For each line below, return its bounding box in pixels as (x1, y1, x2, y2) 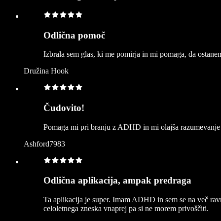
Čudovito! (43, 102, 84, 113)
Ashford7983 (24, 139, 65, 148)
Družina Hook (24, 67, 69, 75)
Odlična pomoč (43, 30, 105, 40)
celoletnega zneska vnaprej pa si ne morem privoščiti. (43, 204, 209, 213)
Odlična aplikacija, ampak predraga (43, 175, 191, 186)
